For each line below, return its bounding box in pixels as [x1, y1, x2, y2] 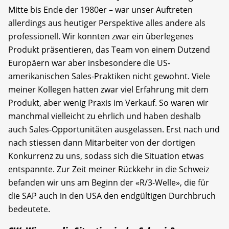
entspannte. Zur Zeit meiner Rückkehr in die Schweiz [8, 164, 209, 175]
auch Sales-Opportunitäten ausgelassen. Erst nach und [8, 124, 220, 135]
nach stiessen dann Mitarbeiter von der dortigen [8, 137, 195, 149]
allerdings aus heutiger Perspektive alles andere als [8, 17, 205, 29]
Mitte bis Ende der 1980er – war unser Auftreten [8, 4, 193, 16]
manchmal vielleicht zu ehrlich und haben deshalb [8, 110, 201, 122]
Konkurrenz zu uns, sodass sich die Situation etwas [8, 150, 204, 162]
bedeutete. [8, 203, 50, 215]
